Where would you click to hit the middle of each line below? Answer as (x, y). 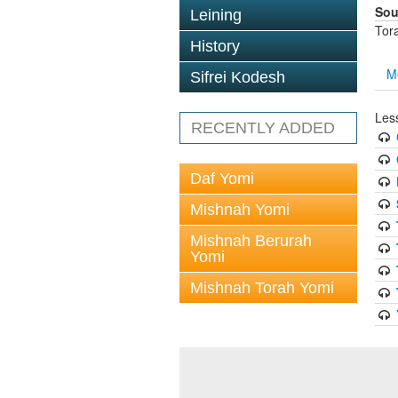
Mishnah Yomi (240, 210)
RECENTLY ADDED (263, 128)
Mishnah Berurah (251, 241)
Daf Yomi (222, 179)
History (215, 46)
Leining (216, 15)
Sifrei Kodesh (238, 77)
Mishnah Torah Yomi (262, 288)
